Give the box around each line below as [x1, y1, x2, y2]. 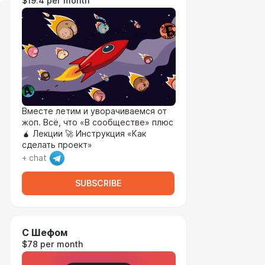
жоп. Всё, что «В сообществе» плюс [22, 118, 173, 127]
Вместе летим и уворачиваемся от [22, 106, 167, 116]
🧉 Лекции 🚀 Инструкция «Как [22, 129, 146, 138]
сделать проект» [22, 140, 92, 150]
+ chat [22, 153, 47, 163]
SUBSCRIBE [75, 179, 121, 188]
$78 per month [22, 240, 83, 249]
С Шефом [22, 227, 67, 238]
